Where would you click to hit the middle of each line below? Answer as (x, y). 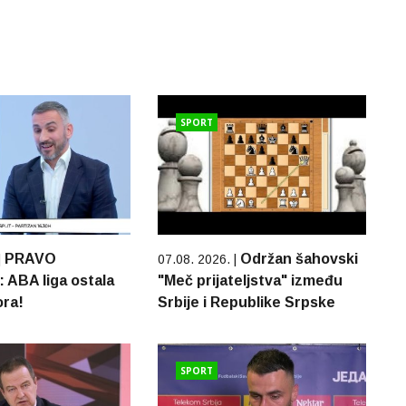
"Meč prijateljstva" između (250, 280)
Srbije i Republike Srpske (246, 302)
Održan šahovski (299, 258)
